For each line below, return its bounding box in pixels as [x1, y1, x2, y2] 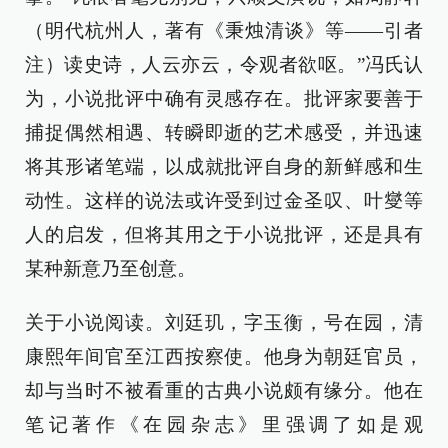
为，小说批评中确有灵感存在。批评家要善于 [25, 88, 423, 110]
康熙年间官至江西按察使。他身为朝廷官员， [25, 346, 423, 368]
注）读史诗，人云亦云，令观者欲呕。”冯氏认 [25, 54, 423, 76]
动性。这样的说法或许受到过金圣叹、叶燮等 [25, 190, 423, 212]
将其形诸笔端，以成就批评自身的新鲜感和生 [25, 156, 423, 178]
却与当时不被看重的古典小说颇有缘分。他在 [25, 380, 423, 402]
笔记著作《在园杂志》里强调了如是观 [25, 414, 423, 436]
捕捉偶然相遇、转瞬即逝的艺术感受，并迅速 [25, 122, 423, 144]
